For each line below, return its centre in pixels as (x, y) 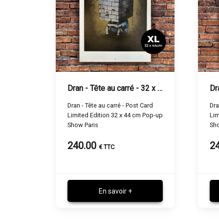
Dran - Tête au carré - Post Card (110, 105)
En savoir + (115, 191)
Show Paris (83, 125)
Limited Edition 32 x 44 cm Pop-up (115, 115)
